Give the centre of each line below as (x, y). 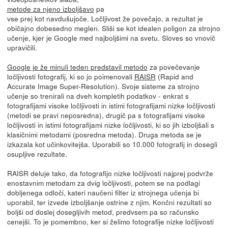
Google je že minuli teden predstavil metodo (77, 66)
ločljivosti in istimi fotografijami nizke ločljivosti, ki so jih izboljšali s (110, 124)
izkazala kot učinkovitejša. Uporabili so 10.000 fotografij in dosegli (112, 144)
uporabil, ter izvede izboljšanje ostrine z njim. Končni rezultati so (109, 202)
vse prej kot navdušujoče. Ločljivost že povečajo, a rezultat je (105, 18)
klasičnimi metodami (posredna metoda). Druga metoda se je (104, 134)
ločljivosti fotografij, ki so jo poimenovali (70, 76)
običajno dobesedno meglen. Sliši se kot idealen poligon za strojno (113, 28)
